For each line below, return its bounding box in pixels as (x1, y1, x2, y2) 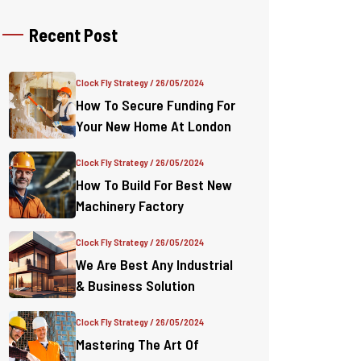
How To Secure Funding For (76, 96, 235, 114)
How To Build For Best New (76, 176, 232, 193)
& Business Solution (76, 276, 195, 294)
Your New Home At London (76, 117, 231, 135)
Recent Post (29, 24, 118, 45)
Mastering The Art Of (76, 335, 199, 353)
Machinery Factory (76, 197, 184, 214)
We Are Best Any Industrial (76, 255, 233, 273)
